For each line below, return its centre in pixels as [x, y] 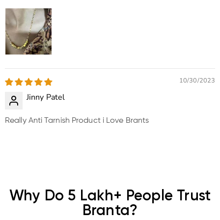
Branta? [110, 211]
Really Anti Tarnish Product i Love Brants [77, 121]
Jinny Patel [46, 97]
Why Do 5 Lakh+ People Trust [110, 197]
